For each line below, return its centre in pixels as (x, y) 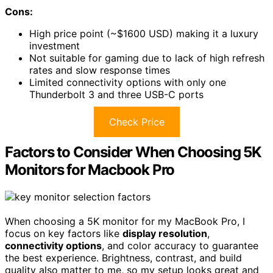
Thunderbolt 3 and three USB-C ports (116, 94)
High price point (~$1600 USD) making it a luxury (144, 33)
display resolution (165, 233)
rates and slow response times (100, 70)
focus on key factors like (64, 233)
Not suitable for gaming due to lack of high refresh (147, 58)
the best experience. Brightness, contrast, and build (123, 257)
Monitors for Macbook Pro (90, 169)
